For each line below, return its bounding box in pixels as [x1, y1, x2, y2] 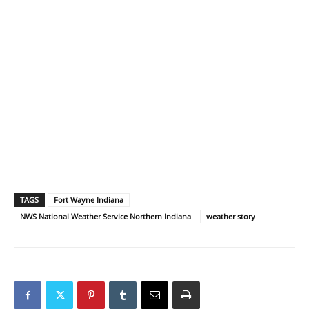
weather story [206, 211, 255, 222]
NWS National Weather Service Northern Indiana [20, 211, 191, 222]
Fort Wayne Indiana [54, 195, 123, 206]
